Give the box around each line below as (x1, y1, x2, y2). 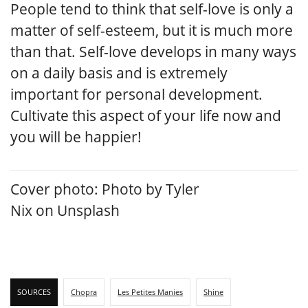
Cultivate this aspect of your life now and (10, 106, 281, 126)
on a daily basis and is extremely (10, 63, 228, 83)
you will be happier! (10, 127, 142, 147)
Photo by (102, 179, 166, 199)
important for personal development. (10, 85, 263, 104)
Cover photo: (10, 179, 102, 199)
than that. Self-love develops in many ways (10, 42, 296, 62)
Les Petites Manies (118, 287, 183, 298)
